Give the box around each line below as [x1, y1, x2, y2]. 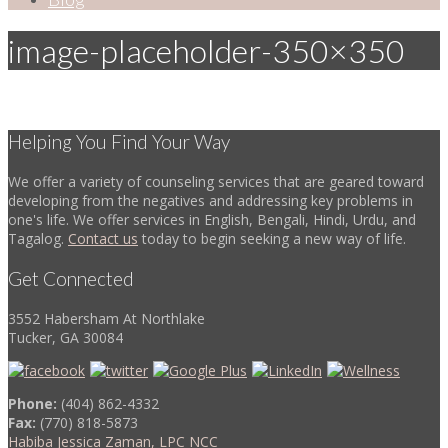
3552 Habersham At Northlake [8, 308, 205, 328]
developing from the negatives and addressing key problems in [8, 190, 413, 210]
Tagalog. [8, 228, 68, 248]
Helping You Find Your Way [8, 129, 230, 153]
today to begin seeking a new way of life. [138, 228, 406, 248]
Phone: [8, 393, 57, 413]
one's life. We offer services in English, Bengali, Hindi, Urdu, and [8, 209, 416, 229]
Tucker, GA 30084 [8, 327, 123, 347]
